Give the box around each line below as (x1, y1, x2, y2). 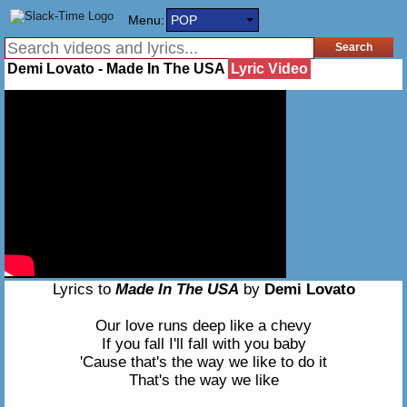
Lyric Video (231, 61, 308, 76)
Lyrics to (52, 281, 115, 298)
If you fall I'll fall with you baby (101, 335, 306, 352)
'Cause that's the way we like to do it (80, 353, 327, 371)
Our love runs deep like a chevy (95, 317, 312, 334)
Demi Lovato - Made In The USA (7, 61, 228, 76)
